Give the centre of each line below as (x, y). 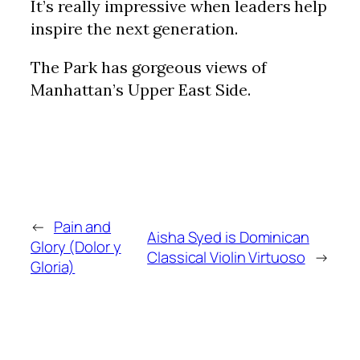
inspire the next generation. (135, 29)
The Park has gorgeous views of (149, 67)
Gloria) (53, 267)
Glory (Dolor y (76, 247)
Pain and (82, 227)
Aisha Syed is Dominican (228, 237)
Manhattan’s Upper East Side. (141, 90)
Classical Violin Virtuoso (226, 257)
